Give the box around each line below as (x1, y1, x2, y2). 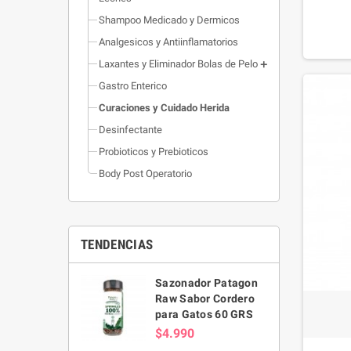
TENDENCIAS (81, 236, 154, 252)
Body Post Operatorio (99, 167, 192, 179)
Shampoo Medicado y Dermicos (99, 13, 240, 26)
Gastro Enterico (99, 79, 167, 92)
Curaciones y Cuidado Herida (99, 101, 230, 114)
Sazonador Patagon (155, 276, 258, 289)
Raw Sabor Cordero (155, 291, 255, 305)
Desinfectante (99, 123, 162, 136)
